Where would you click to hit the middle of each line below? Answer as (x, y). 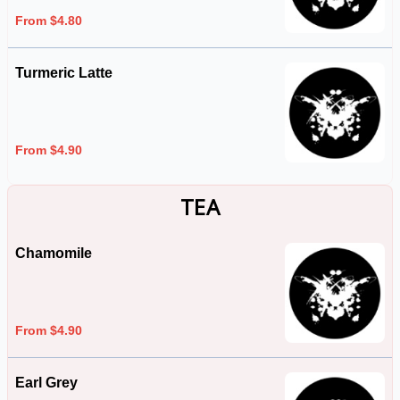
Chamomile (54, 253)
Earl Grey (46, 383)
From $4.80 (49, 20)
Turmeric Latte (64, 73)
